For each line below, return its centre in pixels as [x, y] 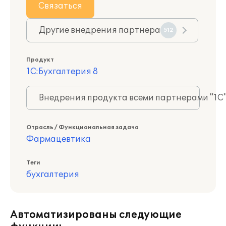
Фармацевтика [59, 139]
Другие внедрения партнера [100, 30]
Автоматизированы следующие [96, 215]
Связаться [60, 6]
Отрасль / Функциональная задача [82, 127]
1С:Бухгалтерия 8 [62, 72]
